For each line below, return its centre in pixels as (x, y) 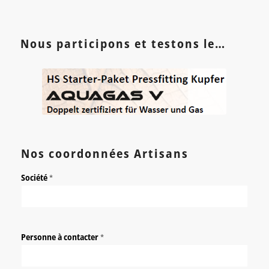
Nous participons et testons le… (123, 44)
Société (35, 178)
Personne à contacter (60, 237)
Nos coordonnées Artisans (104, 154)
